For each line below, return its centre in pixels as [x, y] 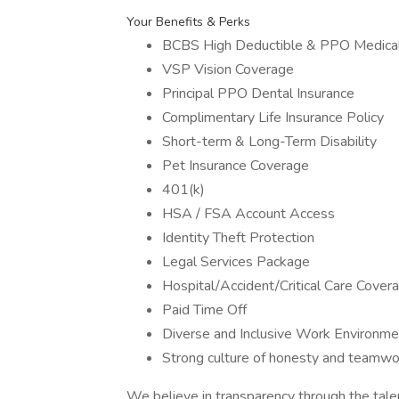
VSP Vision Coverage [228, 69]
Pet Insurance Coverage [236, 166]
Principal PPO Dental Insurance [258, 94]
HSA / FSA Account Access [248, 214]
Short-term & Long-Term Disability [269, 142]
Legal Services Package [236, 262]
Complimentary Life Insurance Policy [273, 118]
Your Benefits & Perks [188, 22]
